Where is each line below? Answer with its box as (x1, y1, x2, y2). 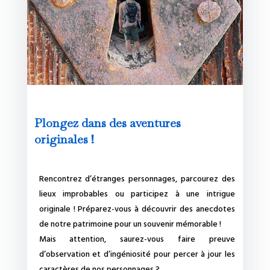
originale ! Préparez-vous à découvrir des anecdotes (39, 202, 235, 217)
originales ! (34, 131, 94, 148)
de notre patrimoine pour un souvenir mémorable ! (39, 218, 221, 232)
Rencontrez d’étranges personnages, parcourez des (39, 172, 235, 187)
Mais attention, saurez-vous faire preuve (39, 233, 235, 247)
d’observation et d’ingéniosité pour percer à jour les (39, 248, 235, 262)
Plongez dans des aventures (34, 115, 181, 131)
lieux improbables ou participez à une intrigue (39, 187, 235, 202)
